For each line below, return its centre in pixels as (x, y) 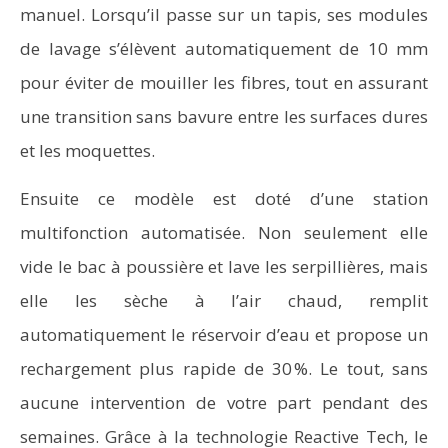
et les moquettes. (87, 150)
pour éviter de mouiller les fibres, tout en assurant (224, 82)
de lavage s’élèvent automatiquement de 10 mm (224, 48)
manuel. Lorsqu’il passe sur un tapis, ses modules (224, 14)
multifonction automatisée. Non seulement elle (224, 232)
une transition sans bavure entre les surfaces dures (224, 116)
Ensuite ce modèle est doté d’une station (224, 198)
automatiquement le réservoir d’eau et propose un (224, 334)
